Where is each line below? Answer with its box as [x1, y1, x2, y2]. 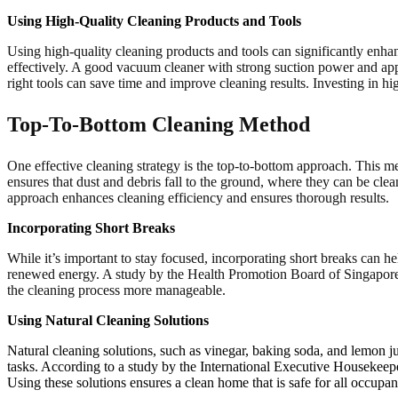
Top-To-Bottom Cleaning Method [7, 113, 310, 137]
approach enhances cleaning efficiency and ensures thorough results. [7, 190, 389, 206]
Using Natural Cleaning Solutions [7, 313, 209, 329]
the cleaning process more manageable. [7, 283, 226, 298]
